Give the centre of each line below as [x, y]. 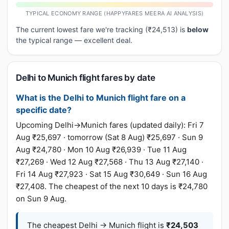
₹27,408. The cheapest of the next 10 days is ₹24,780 [112, 186]
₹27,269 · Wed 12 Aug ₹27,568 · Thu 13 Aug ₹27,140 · [110, 162]
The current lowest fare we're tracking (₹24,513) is [101, 29]
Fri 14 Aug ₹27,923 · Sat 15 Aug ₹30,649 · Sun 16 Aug [111, 174]
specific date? [44, 110]
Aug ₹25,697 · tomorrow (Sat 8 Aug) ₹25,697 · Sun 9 [109, 137]
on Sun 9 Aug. [41, 199]
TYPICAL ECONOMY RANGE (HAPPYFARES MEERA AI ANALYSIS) [114, 13]
